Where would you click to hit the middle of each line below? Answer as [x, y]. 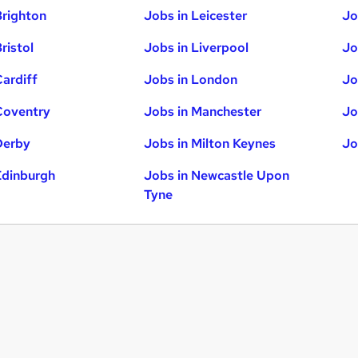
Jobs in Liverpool [197, 48]
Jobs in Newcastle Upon [217, 176]
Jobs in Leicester [196, 16]
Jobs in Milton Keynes [210, 144]
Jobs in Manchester [203, 112]
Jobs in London [191, 80]
